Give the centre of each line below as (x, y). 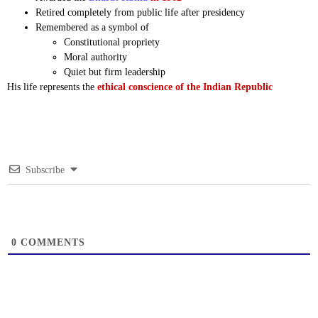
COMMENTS (51, 242)
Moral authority (95, 57)
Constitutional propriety (112, 43)
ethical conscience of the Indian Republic (185, 87)
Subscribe (45, 170)
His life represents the (52, 87)
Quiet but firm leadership (115, 72)
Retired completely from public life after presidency (140, 13)
